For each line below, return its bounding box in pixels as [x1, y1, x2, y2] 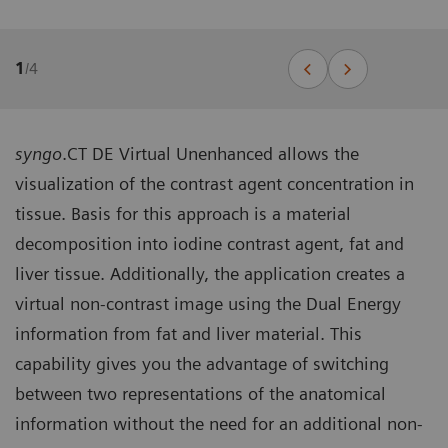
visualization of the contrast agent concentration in [15, 172, 414, 194]
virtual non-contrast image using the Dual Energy [15, 292, 401, 314]
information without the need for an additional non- [15, 412, 423, 434]
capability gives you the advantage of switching [15, 352, 389, 374]
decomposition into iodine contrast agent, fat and [15, 232, 404, 254]
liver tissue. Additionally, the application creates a [15, 262, 405, 284]
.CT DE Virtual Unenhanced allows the [62, 142, 359, 164]
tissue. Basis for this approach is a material [15, 202, 351, 224]
